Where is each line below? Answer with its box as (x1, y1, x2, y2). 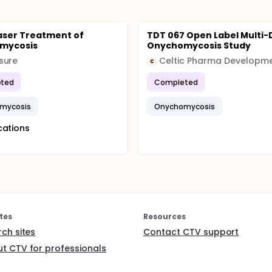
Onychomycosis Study (147, 39, 251, 52)
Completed (154, 76, 199, 87)
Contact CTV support (143, 226, 239, 238)
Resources (143, 211, 186, 222)
